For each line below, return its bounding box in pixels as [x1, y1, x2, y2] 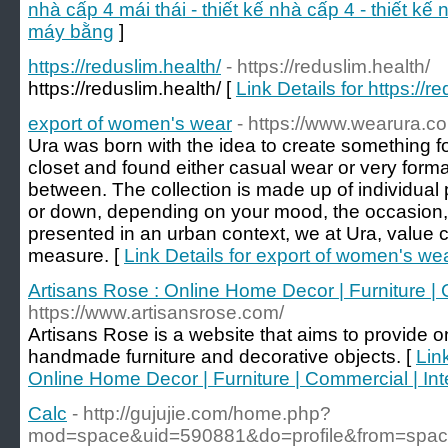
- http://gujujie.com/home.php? [72, 403, 331, 424]
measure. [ [28, 245, 124, 266]
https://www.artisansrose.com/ [28, 302, 284, 323]
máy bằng [28, 21, 114, 42]
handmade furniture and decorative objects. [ [28, 346, 416, 367]
